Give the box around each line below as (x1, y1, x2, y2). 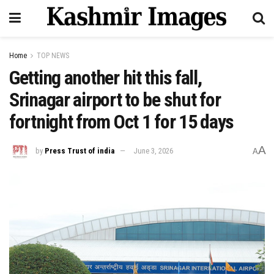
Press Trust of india (45, 146, 114, 155)
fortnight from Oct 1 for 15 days (9, 110, 234, 133)
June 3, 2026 (133, 146, 173, 155)
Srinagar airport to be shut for (9, 88, 221, 111)
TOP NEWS (37, 51, 69, 60)
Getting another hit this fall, (9, 66, 202, 89)
